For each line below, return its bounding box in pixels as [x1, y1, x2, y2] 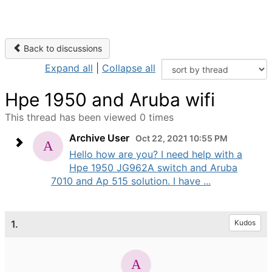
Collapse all [102, 62, 155, 74]
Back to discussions [21, 43, 102, 53]
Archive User [69, 132, 129, 144]
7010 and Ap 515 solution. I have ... [51, 175, 211, 187]
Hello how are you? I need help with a [69, 148, 242, 160]
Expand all [45, 62, 93, 74]
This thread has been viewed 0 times [5, 111, 174, 123]
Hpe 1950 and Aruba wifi [5, 89, 215, 110]
